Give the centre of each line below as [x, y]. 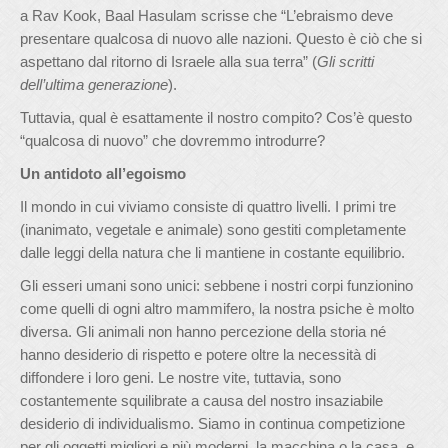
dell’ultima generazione [94, 84]
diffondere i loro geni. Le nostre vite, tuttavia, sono [180, 377]
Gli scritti [345, 61]
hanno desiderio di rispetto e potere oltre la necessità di [198, 354]
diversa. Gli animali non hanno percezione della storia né [203, 331]
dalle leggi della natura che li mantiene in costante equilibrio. [212, 252]
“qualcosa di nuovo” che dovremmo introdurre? [172, 140]
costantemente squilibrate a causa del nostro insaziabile [201, 400]
